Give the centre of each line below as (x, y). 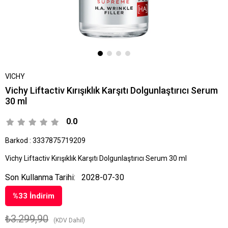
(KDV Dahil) (69, 220)
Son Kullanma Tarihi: (40, 177)
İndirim (41, 196)
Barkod (17, 140)
